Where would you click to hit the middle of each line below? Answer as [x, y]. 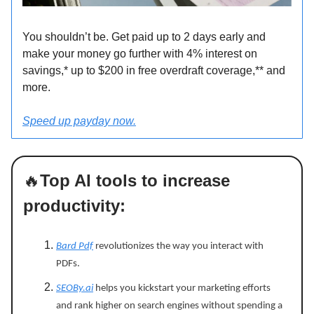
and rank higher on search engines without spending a [169, 306]
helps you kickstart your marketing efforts [182, 288]
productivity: [77, 205]
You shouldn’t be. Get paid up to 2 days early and [144, 36]
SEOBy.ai [75, 288]
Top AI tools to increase [135, 180]
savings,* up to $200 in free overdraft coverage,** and [154, 70]
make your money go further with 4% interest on [140, 53]
